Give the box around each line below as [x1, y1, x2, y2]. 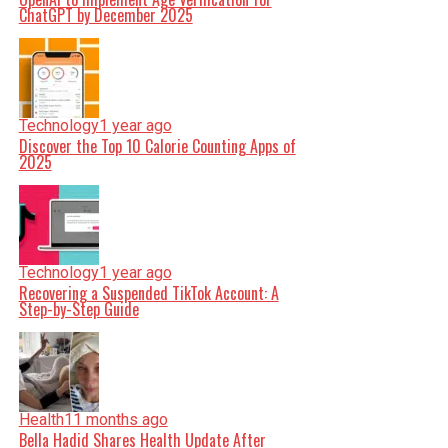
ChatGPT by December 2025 [18, 3, 193, 27]
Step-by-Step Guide [18, 297, 139, 321]
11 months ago [63, 410, 168, 429]
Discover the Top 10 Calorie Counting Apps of [18, 134, 296, 158]
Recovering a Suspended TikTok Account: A [18, 281, 279, 305]
